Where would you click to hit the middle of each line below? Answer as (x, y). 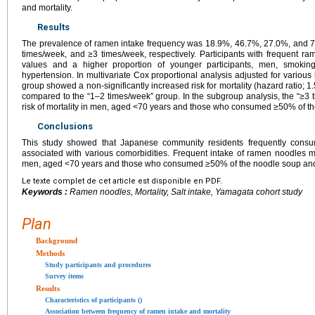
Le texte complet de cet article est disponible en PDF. (122, 181)
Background (57, 240)
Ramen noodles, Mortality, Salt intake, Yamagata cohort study (186, 192)
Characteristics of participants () (94, 300)
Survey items (64, 276)
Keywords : (46, 192)
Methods (50, 253)
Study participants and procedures (98, 264)
